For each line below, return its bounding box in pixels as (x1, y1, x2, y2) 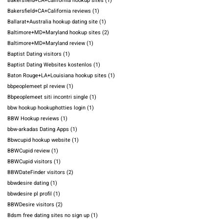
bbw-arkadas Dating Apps (7, 125, 69, 134)
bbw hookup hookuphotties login (7, 104, 86, 112)
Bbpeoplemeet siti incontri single (7, 93, 88, 102)
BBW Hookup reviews (7, 114, 59, 123)
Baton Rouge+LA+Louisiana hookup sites (7, 71, 107, 80)
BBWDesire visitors (7, 200, 54, 209)
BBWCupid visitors (7, 157, 52, 166)
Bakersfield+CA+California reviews (7, 7, 91, 16)
